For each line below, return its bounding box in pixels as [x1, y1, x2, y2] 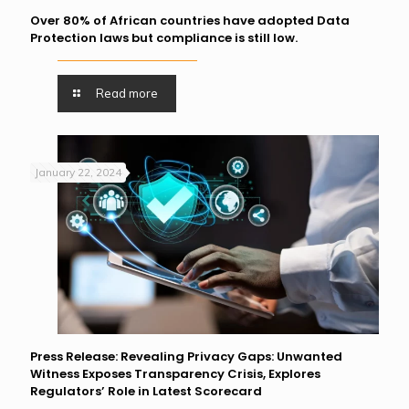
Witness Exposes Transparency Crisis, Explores [30, 365, 320, 383]
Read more [96, 86, 159, 100]
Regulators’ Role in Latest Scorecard [30, 383, 262, 401]
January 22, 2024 [35, 165, 121, 179]
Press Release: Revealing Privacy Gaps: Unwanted [30, 348, 342, 366]
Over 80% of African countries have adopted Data [30, 12, 350, 29]
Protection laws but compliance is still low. [30, 29, 298, 47]
